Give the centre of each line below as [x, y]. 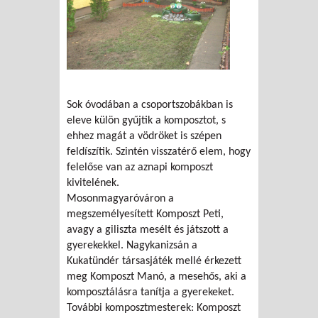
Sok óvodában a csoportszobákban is [150, 105]
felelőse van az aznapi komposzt [140, 168]
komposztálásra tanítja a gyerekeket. [150, 293]
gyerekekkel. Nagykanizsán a [132, 246]
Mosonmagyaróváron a [120, 199]
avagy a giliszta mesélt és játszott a [148, 230]
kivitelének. [93, 183]
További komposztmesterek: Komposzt [154, 308]
